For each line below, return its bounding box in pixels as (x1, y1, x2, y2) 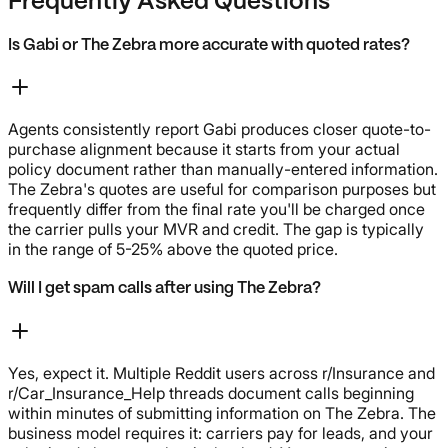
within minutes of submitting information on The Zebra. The (8, 402, 436, 423)
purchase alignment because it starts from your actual (8, 139, 400, 159)
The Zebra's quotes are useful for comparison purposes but (8, 179, 436, 199)
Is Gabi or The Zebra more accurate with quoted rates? (8, 37, 410, 53)
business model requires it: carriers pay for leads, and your (8, 422, 433, 443)
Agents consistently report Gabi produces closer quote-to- (8, 119, 431, 139)
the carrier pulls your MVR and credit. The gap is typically (8, 219, 424, 239)
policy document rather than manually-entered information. (8, 159, 438, 179)
